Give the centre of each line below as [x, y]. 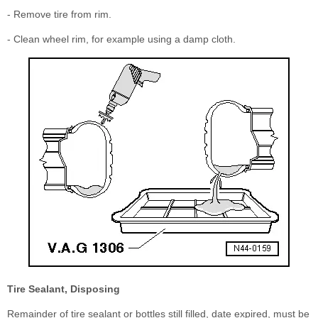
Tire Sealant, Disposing [64, 289]
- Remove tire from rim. [59, 14]
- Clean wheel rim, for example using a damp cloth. [121, 39]
